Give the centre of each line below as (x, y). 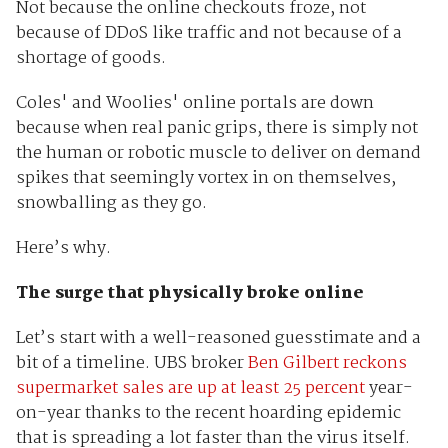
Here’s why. (63, 249)
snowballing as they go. (111, 204)
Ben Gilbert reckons (327, 364)
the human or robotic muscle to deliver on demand (218, 154)
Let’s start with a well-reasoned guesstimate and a (218, 339)
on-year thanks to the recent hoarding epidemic (208, 414)
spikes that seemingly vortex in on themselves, (205, 179)
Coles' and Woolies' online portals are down (194, 104)
